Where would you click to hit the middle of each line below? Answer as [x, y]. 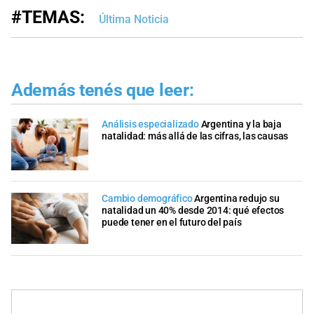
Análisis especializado [150, 125]
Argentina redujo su [237, 199]
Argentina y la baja [241, 125]
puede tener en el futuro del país [172, 223]
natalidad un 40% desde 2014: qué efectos [193, 211]
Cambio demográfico [147, 199]
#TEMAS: [48, 17]
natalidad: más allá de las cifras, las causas [195, 137]
